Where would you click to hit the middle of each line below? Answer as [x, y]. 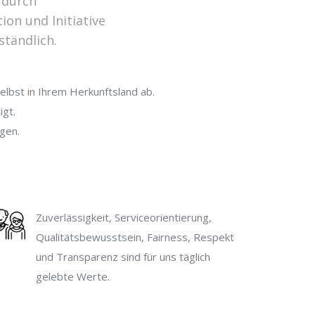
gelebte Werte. [72, 276]
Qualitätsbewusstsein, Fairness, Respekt [135, 237]
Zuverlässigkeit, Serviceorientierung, [123, 217]
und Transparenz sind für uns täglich [123, 257]
